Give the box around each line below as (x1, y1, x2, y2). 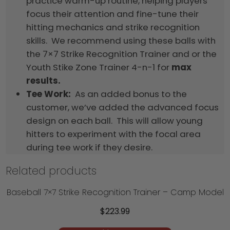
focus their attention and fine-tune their (26, 7, 199, 20)
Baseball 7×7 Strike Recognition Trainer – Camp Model (6, 186, 224, 198)
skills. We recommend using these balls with (26, 34, 216, 47)
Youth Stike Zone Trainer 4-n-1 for (26, 61, 172, 73)
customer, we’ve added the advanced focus (26, 101, 219, 113)
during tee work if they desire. (26, 141, 153, 154)
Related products (6, 163, 97, 178)
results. (26, 74, 61, 87)
